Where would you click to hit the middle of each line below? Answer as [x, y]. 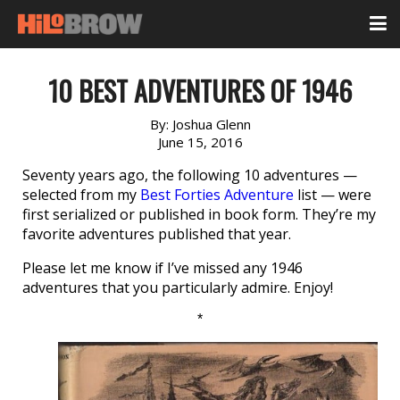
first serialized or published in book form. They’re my [199, 214]
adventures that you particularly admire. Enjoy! [178, 287]
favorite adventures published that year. [157, 234]
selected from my [81, 195]
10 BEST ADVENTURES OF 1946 [200, 91]
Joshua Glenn [211, 124]
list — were [333, 195]
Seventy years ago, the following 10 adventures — [190, 175]
